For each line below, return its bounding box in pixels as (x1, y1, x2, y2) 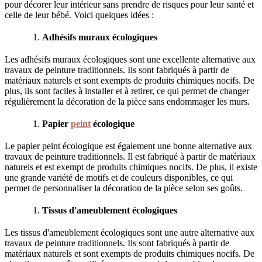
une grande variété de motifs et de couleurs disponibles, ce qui (5, 173, 233, 183)
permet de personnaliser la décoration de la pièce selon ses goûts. (5, 183, 243, 194)
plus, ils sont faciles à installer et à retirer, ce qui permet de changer (5, 86, 249, 96)
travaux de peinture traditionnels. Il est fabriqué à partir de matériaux (5, 151, 256, 162)
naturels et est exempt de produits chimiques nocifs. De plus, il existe (5, 162, 257, 173)
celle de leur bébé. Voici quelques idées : (5, 10, 154, 20)
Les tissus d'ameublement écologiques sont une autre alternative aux (5, 227, 254, 238)
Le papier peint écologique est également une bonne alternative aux (5, 141, 252, 151)
